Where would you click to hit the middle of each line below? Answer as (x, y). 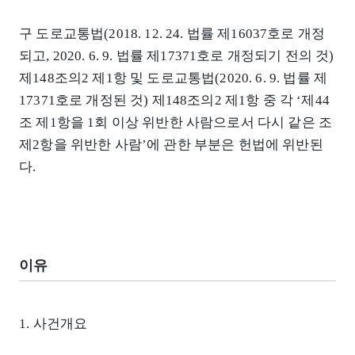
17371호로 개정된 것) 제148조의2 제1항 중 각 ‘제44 (174, 100)
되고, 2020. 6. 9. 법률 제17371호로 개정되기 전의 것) (177, 55)
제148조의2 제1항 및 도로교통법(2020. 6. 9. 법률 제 (174, 78)
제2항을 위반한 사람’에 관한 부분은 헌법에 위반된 (171, 144)
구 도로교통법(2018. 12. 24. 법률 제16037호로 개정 (172, 33)
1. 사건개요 (53, 324)
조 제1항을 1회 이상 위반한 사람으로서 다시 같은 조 (176, 122)
